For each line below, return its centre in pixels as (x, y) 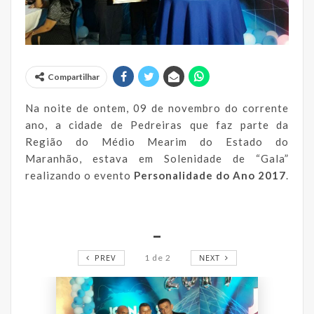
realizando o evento (80, 175)
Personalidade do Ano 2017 (210, 175)
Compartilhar (74, 76)
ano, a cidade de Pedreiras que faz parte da (157, 124)
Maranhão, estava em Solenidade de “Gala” (157, 158)
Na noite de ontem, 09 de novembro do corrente (157, 108)
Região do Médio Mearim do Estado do (157, 141)
